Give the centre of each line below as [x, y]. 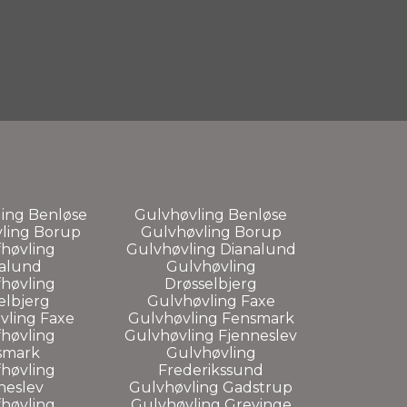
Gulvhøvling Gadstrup [211, 387]
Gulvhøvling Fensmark [211, 318]
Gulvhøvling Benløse [211, 214]
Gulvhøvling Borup [211, 232]
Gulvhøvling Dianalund [211, 249]
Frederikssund [211, 370]
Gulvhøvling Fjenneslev [211, 335]
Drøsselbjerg [211, 283]
